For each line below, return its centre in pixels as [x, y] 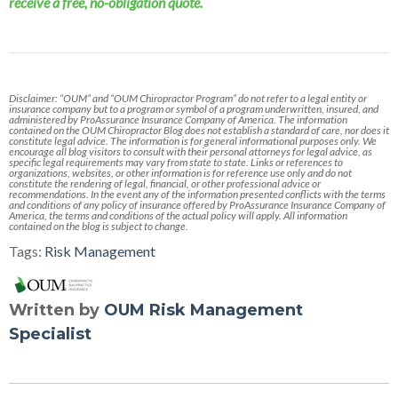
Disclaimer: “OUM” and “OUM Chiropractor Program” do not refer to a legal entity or [188, 99]
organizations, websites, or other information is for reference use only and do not [180, 173]
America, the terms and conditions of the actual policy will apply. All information [178, 216]
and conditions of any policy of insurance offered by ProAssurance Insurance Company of [197, 205]
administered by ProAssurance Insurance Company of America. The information [178, 120]
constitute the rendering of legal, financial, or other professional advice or [165, 184]
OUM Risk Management [203, 310]
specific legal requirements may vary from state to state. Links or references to [176, 163]
